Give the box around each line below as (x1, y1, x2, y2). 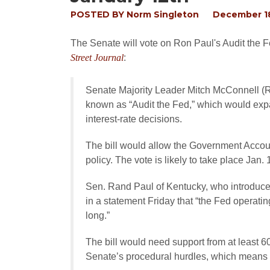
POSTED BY (71, 9, 127, 20)
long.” (86, 210, 110, 221)
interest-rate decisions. (86, 114, 182, 124)
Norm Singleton (127, 9, 199, 20)
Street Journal (71, 52, 124, 63)
